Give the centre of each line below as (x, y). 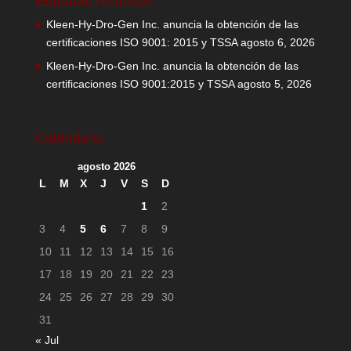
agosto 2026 (106, 167)
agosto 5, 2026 (274, 84)
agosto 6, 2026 (277, 42)
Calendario (69, 138)
